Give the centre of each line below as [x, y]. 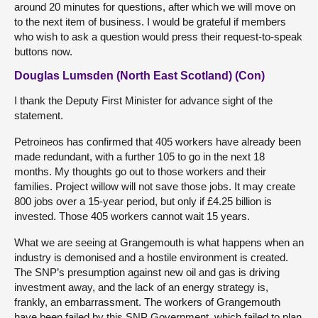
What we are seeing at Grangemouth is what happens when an [159, 242]
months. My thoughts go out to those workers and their [140, 171]
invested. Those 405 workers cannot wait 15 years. [132, 216]
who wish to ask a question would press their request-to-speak [158, 36]
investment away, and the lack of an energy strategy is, [141, 287]
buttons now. [43, 51]
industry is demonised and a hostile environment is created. [151, 257]
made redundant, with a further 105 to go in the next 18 [139, 156]
